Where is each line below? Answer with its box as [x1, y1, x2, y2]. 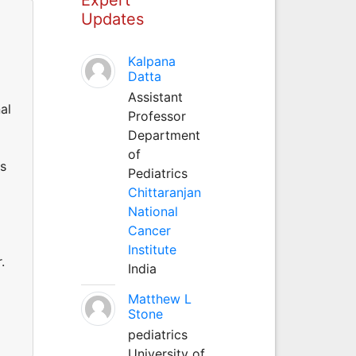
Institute [127, 241, 176, 257]
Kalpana [127, 52, 176, 69]
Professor [127, 107, 186, 124]
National [127, 203, 178, 219]
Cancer [127, 222, 171, 238]
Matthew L [127, 290, 192, 307]
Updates [80, 9, 144, 29]
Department [127, 126, 200, 143]
